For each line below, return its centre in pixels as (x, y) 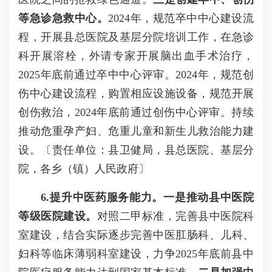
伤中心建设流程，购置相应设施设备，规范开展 (136, 93)
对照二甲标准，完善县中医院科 (175, 216)
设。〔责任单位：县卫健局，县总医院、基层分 (136, 150)
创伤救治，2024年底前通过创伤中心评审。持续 (136, 112)
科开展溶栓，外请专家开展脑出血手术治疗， (136, 56)
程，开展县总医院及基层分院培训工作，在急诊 (136, 37)
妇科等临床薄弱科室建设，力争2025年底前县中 (136, 254)
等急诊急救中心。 (63, 18)
